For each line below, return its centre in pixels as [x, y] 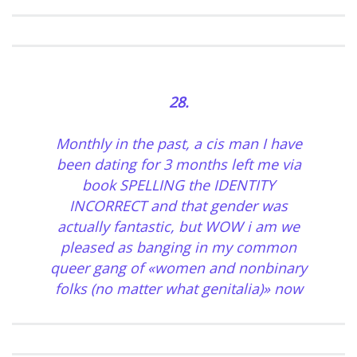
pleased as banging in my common [178, 247]
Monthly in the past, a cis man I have [178, 144]
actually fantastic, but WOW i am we [178, 227]
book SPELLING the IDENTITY [178, 185]
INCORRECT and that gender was [178, 206]
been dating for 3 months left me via [178, 165]
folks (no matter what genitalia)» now [178, 289]
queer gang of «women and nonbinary [178, 268]
